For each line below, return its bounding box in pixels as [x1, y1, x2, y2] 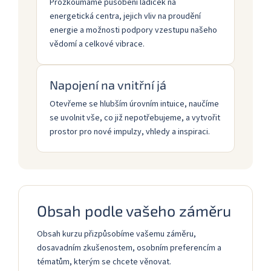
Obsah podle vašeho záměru [37, 201, 231, 220]
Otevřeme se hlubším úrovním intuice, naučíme [50, 97, 219, 110]
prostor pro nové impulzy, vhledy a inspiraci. [50, 125, 210, 138]
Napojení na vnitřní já [50, 77, 166, 92]
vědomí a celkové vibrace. [50, 38, 145, 50]
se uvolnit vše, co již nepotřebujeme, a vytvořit [50, 111, 220, 124]
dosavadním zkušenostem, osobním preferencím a [37, 241, 221, 254]
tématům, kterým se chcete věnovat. [37, 255, 171, 268]
